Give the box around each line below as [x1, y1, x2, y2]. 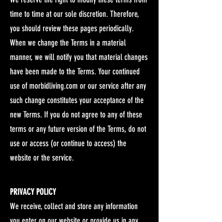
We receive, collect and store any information [10, 201, 138, 211]
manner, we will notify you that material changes [10, 52, 148, 62]
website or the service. [10, 152, 74, 163]
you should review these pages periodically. [10, 23, 134, 33]
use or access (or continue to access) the [10, 138, 126, 148]
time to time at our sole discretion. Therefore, [10, 8, 139, 19]
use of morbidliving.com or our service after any [10, 80, 146, 91]
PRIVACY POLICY [10, 186, 58, 197]
